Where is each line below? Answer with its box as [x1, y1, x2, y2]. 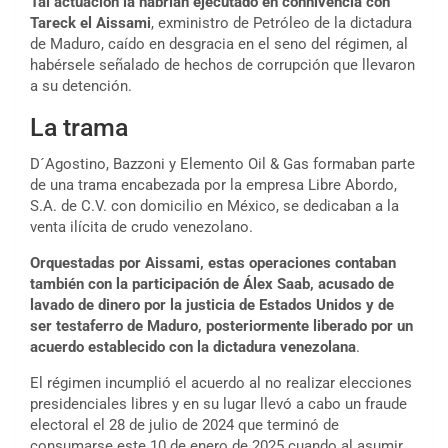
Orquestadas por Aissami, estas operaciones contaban [30, 254, 396, 273]
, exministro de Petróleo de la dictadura [151, 14, 412, 33]
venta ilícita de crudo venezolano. [30, 218, 253, 237]
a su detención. [30, 77, 132, 96]
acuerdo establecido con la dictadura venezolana [30, 338, 356, 357]
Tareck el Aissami [30, 14, 151, 33]
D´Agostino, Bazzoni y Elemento [30, 155, 248, 174]
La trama [30, 113, 128, 143]
